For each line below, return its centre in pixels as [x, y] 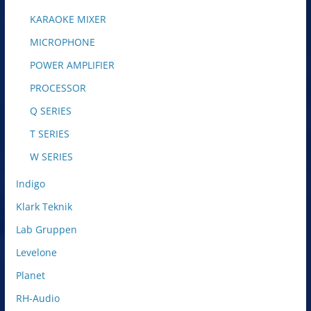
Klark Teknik [44, 206]
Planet [30, 275]
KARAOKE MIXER [68, 19]
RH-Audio [37, 298]
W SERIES [51, 156]
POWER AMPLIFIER [72, 65]
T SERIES [49, 133]
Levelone [36, 252]
